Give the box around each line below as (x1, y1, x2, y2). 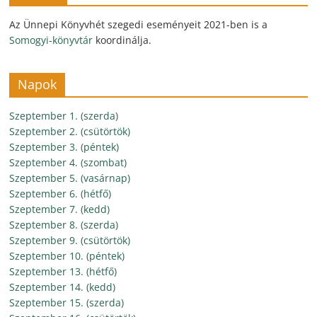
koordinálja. (93, 33, 152, 47)
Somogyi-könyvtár (9, 33, 93, 47)
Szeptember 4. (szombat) (9, 156, 127, 169)
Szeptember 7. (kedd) (9, 202, 110, 216)
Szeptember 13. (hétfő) (9, 265, 117, 278)
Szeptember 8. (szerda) (9, 218, 119, 231)
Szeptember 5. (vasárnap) (9, 171, 131, 185)
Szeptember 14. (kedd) (9, 280, 116, 294)
